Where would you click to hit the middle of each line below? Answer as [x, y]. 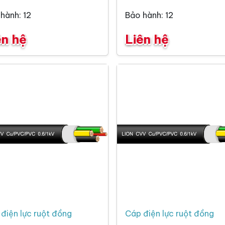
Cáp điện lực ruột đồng [170, 214]
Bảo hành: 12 [149, 15]
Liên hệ [147, 39]
